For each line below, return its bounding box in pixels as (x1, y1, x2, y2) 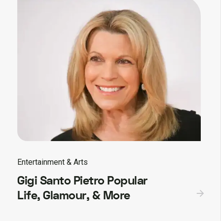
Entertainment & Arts (17, 157, 88, 167)
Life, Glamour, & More (17, 187, 130, 204)
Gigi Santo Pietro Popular (17, 172, 147, 189)
